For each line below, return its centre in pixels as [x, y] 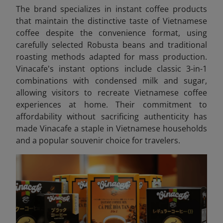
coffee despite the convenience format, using [111, 33]
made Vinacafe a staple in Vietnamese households [111, 128]
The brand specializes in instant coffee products [111, 9]
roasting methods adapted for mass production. [111, 56]
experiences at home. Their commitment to [111, 104]
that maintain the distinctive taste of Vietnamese [111, 21]
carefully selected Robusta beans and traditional [111, 45]
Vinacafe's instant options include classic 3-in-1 [111, 68]
